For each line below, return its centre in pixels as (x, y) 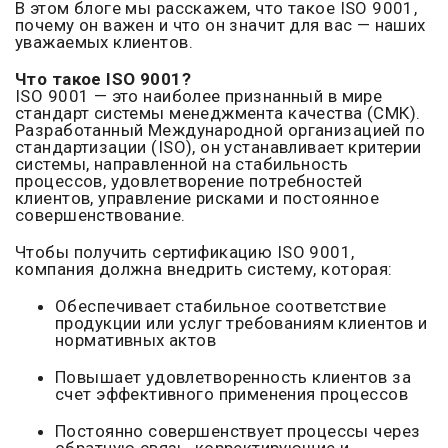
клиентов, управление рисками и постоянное (197, 198)
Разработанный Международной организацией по (220, 130)
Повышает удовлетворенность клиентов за (233, 377)
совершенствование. (100, 215)
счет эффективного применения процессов (231, 394)
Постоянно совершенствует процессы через (238, 431)
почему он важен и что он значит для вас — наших (220, 25)
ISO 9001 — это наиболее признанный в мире (199, 96)
